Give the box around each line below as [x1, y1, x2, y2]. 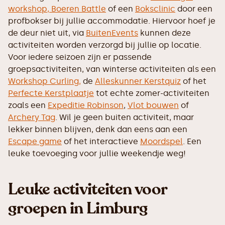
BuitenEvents [86, 28, 138, 38]
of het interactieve [62, 136, 140, 146]
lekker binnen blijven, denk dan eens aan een [8, 124, 187, 134]
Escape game [8, 136, 62, 146]
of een [106, 4, 135, 14]
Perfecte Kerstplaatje [8, 88, 94, 98]
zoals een [8, 100, 48, 110]
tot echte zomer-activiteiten [94, 88, 209, 98]
